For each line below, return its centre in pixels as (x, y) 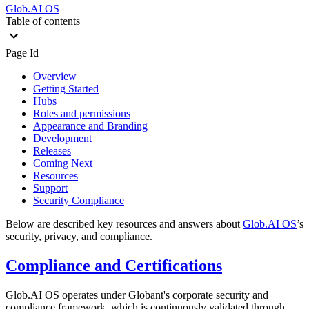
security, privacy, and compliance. (79, 236)
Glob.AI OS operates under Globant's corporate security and (137, 295)
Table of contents (43, 21)
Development (62, 138)
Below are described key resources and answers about (124, 223)
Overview (55, 76)
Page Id (22, 52)
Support (50, 188)
